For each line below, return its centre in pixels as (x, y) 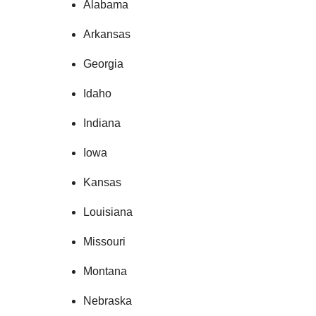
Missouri (104, 242)
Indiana (102, 123)
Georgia (103, 64)
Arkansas (107, 35)
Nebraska (107, 301)
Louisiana (108, 212)
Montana (105, 272)
